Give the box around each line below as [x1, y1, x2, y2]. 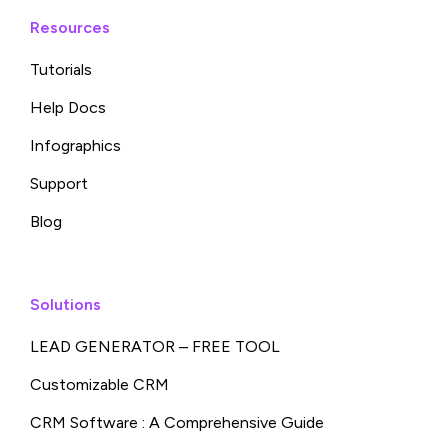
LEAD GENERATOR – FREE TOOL [30, 337, 280, 357]
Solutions [30, 295, 101, 315]
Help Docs [30, 98, 106, 118]
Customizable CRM [30, 375, 169, 395]
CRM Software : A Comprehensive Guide [30, 413, 324, 433]
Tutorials [30, 60, 92, 80]
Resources [30, 18, 110, 38]
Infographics [30, 136, 121, 156]
